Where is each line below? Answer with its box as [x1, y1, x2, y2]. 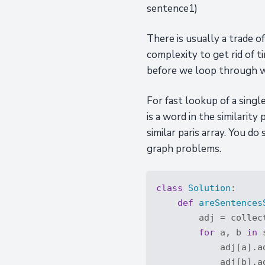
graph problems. [147, 142, 221, 156]
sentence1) [147, 2, 198, 15]
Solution [188, 183, 231, 193]
